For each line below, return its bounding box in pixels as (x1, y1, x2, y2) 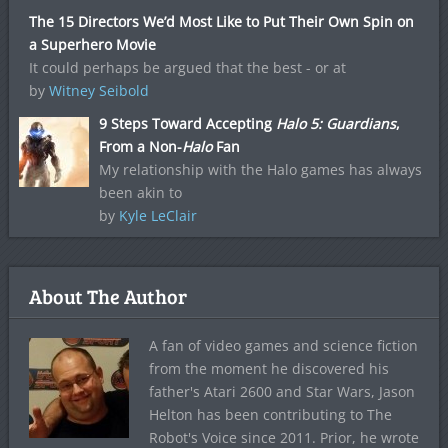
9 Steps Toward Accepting (98, 113, 276, 133)
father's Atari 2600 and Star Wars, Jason (148, 381, 415, 401)
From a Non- (98, 136, 182, 156)
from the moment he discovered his (148, 358, 389, 378)
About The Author (28, 281, 187, 310)
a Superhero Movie (28, 34, 156, 54)
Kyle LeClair (118, 205, 197, 225)
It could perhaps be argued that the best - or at (28, 57, 346, 77)
